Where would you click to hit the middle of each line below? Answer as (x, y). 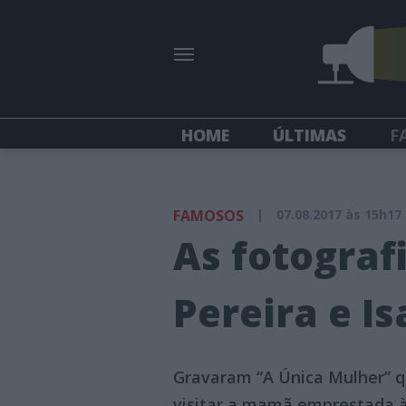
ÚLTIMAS (309, 135)
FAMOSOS (208, 216)
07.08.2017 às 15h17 (339, 214)
